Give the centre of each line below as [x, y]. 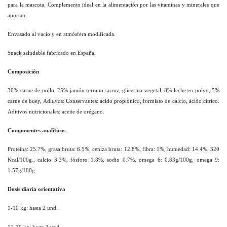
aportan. [17, 15]
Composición [23, 71]
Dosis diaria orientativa [36, 189]
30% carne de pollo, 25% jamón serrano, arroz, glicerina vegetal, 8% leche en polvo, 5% [113, 90]
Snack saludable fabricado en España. [52, 53]
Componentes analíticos [36, 130]
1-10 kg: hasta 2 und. [33, 208]
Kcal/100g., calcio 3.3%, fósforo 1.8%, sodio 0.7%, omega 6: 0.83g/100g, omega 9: [113, 160]
